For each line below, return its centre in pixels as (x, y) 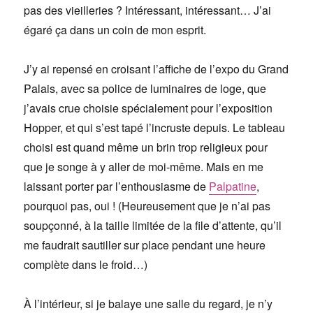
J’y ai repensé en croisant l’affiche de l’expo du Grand (156, 69)
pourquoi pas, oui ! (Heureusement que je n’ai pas (147, 206)
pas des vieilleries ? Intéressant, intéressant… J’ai (148, 10)
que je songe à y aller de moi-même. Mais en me (144, 167)
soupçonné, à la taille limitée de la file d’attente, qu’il (153, 226)
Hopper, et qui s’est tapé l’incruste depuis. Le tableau (155, 128)
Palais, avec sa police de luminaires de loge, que (145, 89)
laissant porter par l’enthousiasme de (117, 187)
